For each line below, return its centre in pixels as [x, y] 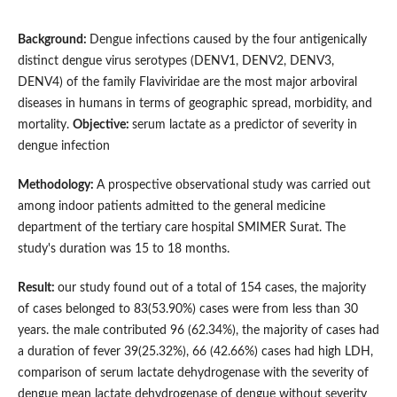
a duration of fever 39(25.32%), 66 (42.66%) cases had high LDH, [195, 352]
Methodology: [57, 186]
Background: [53, 40]
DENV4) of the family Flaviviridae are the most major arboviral [187, 83]
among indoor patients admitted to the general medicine [171, 207]
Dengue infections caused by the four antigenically [228, 40]
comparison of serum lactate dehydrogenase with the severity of [193, 374]
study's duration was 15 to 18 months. [123, 249]
